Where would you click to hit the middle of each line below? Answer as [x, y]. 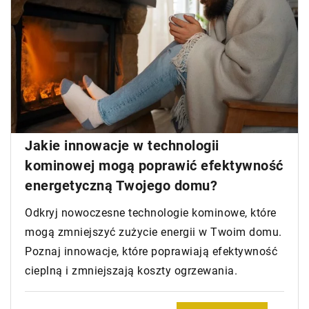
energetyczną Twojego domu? [121, 185]
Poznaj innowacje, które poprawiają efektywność [151, 251]
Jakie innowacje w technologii [122, 145]
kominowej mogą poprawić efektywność [154, 165]
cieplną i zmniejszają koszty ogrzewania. [131, 270]
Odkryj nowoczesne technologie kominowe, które [151, 212]
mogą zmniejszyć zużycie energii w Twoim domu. [153, 232]
